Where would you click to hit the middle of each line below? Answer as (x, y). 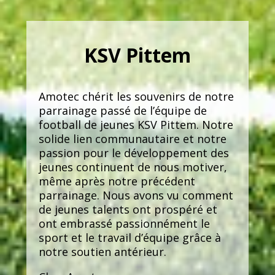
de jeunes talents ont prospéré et (128, 209)
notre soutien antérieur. (102, 251)
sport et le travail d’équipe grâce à (130, 237)
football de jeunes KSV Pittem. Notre (136, 124)
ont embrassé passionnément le (124, 223)
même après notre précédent (117, 181)
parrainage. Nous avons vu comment (136, 195)
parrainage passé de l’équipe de (122, 110)
